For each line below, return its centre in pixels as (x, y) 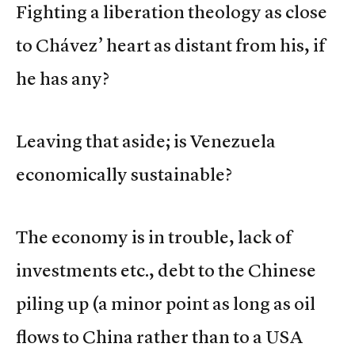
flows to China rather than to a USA (160, 336)
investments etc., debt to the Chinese (166, 270)
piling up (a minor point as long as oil (166, 303)
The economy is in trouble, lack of (154, 237)
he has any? (63, 78)
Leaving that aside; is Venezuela (146, 141)
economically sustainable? (124, 174)
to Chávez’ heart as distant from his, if (170, 45)
